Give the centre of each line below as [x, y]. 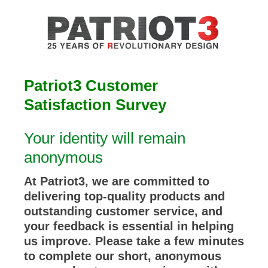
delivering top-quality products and [124, 196]
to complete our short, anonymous [123, 256]
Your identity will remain [105, 138]
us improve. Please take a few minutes [134, 241]
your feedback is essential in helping [129, 226]
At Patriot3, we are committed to [117, 181]
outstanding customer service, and [123, 211]
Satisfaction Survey [95, 105]
